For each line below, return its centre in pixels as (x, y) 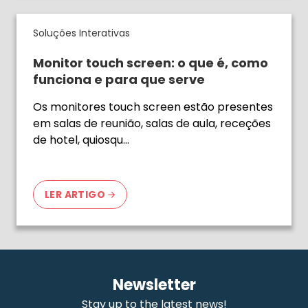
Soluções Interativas (81, 33)
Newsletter (154, 285)
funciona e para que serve (119, 79)
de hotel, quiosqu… (81, 140)
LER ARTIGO (75, 194)
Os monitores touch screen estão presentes (153, 107)
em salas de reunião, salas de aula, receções (152, 123)
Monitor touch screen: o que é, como (151, 63)
